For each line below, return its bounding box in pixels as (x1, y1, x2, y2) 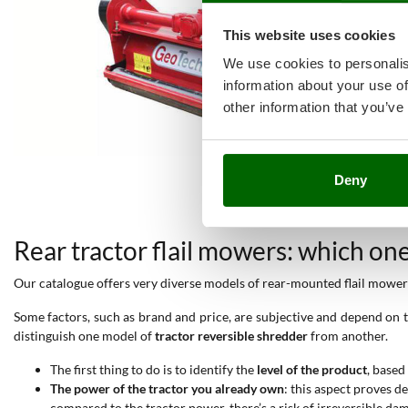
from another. (308, 328, 388, 343)
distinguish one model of (14, 328, 155, 343)
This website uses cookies (222, 26, 395, 43)
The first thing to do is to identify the (50, 362, 257, 377)
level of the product (257, 362, 367, 377)
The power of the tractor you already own (50, 381, 284, 396)
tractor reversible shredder (155, 328, 308, 343)
